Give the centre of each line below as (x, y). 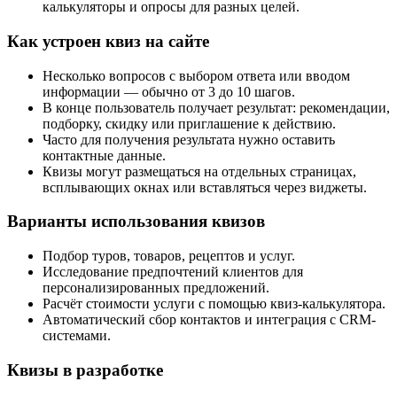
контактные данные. (104, 155)
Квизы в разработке (85, 370)
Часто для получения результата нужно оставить (189, 139)
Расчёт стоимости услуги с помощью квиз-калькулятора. (214, 303)
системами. (77, 335)
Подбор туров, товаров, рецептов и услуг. (169, 255)
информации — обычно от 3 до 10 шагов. (169, 91)
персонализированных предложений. (156, 287)
